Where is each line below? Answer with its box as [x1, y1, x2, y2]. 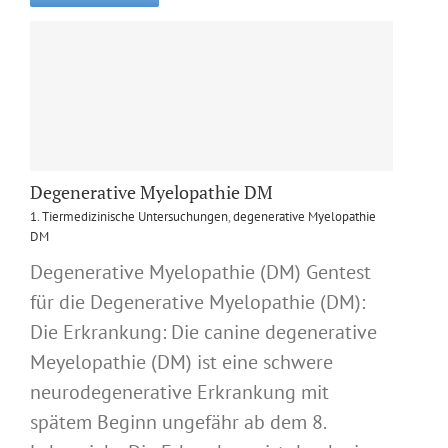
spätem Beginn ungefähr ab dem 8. [30, 409, 325, 436]
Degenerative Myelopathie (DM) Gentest [30, 259, 371, 286]
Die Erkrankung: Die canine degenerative [30, 319, 377, 346]
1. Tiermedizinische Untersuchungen [30, 208, 228, 226]
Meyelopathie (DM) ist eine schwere [30, 349, 333, 376]
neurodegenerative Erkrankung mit [30, 379, 329, 406]
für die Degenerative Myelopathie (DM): [30, 289, 365, 316]
